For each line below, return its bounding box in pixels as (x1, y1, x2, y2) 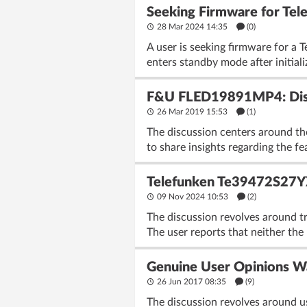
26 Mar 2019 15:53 (155, 108, 230, 116)
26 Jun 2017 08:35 (155, 278, 228, 286)
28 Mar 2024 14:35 (155, 23, 230, 31)
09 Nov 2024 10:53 (155, 193, 230, 201)
